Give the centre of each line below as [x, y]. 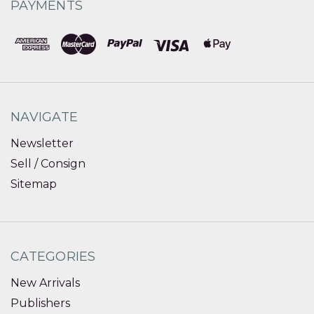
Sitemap [34, 184]
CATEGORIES [53, 257]
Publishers [40, 303]
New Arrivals [45, 283]
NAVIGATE [44, 117]
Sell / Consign [48, 163]
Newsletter [42, 143]
